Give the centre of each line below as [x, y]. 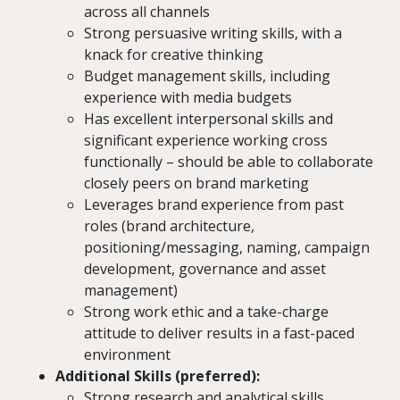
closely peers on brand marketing [196, 183]
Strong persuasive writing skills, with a [213, 33]
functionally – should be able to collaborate [229, 162]
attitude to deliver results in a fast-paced [219, 333]
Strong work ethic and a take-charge [206, 312]
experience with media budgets [188, 98]
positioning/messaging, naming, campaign [227, 248]
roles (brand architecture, [169, 226]
